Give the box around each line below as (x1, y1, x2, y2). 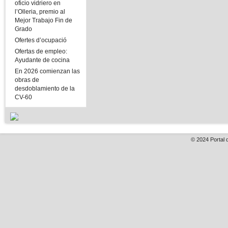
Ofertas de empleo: (15, 48, 67, 55)
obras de (15, 76, 39, 83)
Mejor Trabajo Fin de (15, 17, 72, 24)
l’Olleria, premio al (15, 8, 65, 15)
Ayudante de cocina (15, 56, 70, 64)
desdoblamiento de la (15, 85, 75, 92)
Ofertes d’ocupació (15, 37, 67, 44)
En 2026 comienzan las (15, 68, 80, 75)
